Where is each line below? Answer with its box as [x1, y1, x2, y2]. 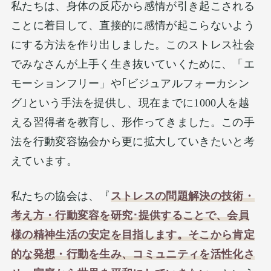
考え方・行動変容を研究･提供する [10, 209, 183, 221]
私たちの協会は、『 [10, 189, 111, 202]
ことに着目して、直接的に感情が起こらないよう [10, 19, 255, 31]
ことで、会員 [183, 209, 250, 221]
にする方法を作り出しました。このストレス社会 [10, 38, 255, 51]
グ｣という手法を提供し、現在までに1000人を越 [10, 96, 250, 109]
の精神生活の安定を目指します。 [22, 228, 189, 241]
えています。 [10, 154, 77, 167]
